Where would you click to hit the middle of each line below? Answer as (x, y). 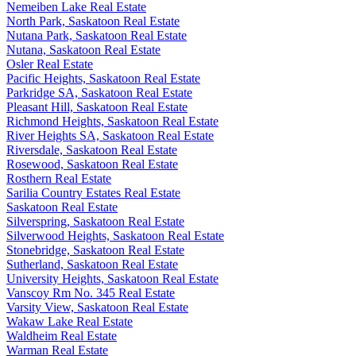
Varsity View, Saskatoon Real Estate (97, 307)
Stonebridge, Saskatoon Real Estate (95, 250)
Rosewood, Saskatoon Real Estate (92, 164)
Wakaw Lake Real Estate (70, 321)
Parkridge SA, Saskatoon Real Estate (99, 92)
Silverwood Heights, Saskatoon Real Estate (115, 235)
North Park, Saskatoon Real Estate (93, 21)
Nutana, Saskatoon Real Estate (83, 49)
